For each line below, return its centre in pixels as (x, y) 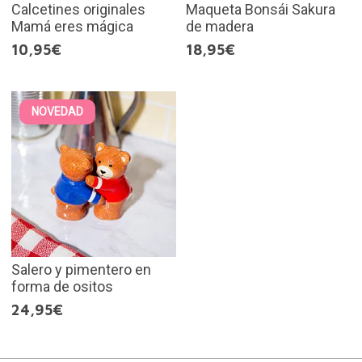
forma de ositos (62, 286)
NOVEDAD (57, 112)
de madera (220, 27)
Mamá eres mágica (72, 27)
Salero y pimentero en (81, 269)
